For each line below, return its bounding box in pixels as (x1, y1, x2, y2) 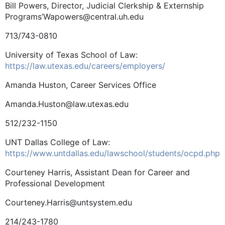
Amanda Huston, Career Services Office (5, 79, 156, 90)
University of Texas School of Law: (5, 49, 138, 60)
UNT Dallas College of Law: (5, 137, 110, 147)
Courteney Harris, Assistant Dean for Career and (5, 167, 190, 177)
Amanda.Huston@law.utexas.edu (5, 98, 129, 109)
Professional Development (5, 178, 105, 188)
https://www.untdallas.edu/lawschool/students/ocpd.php (5, 148, 220, 158)
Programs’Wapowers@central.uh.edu (5, 11, 144, 22)
